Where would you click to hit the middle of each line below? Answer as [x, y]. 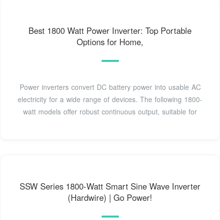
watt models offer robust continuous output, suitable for [110, 111]
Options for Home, [110, 41]
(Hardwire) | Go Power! [110, 198]
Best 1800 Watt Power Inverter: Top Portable [110, 30]
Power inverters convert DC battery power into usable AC [110, 87]
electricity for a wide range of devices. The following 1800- [110, 99]
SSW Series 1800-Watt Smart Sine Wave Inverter [110, 186]
